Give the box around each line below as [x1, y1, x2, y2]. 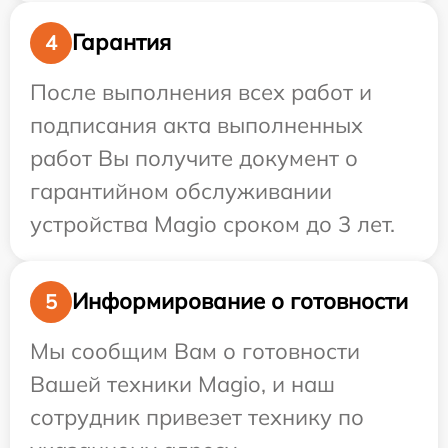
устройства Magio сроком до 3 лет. [30, 209, 395, 238]
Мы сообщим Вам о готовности [30, 336, 360, 365]
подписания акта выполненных [30, 110, 363, 139]
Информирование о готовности [72, 287, 408, 316]
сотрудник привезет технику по [30, 402, 364, 431]
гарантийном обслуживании [30, 176, 332, 205]
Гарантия [72, 28, 171, 57]
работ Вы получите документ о [30, 143, 358, 172]
